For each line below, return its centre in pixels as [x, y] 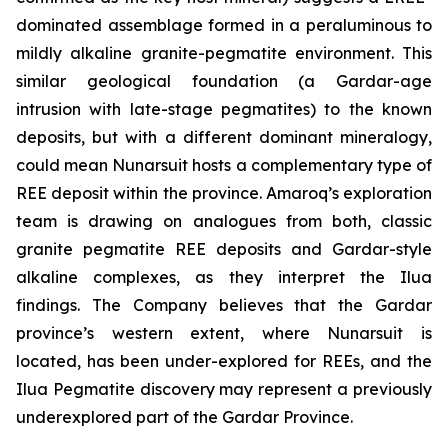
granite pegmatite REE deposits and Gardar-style [224, 248]
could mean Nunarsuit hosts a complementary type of [224, 164]
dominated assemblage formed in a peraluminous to [224, 24]
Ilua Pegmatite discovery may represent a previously [224, 388]
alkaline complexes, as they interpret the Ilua [224, 276]
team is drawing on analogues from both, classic [224, 220]
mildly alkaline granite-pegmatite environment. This [224, 52]
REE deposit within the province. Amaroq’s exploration [224, 192]
